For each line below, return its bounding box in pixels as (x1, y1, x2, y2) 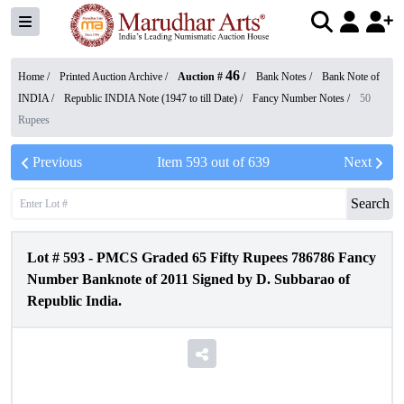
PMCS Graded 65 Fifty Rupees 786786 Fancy (96, 250, 376, 265)
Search (351, 196, 390, 211)
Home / (18, 70, 52, 83)
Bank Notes (256, 70, 307, 83)
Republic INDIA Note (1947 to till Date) (64, 92, 237, 105)
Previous (32, 154, 82, 170)
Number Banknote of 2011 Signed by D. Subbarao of (27, 271, 350, 287)
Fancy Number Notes (252, 92, 344, 105)
